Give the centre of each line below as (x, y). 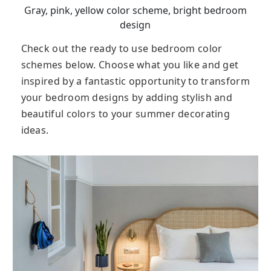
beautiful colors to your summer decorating (126, 113)
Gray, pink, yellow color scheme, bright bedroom (135, 10)
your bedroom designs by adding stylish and (127, 97)
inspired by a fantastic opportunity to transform (135, 81)
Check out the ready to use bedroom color (122, 48)
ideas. (35, 130)
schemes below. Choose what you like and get (130, 64)
